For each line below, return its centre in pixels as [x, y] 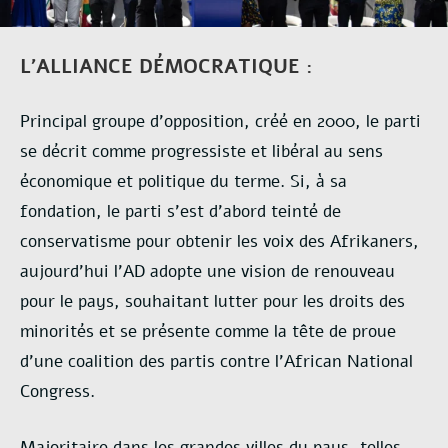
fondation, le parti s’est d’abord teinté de [180, 212]
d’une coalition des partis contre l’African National [216, 362]
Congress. [57, 392]
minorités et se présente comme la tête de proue [208, 332]
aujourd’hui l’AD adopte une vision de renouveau [207, 272]
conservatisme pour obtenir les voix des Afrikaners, [219, 242]
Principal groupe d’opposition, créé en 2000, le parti [220, 122]
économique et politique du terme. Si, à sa [183, 182]
